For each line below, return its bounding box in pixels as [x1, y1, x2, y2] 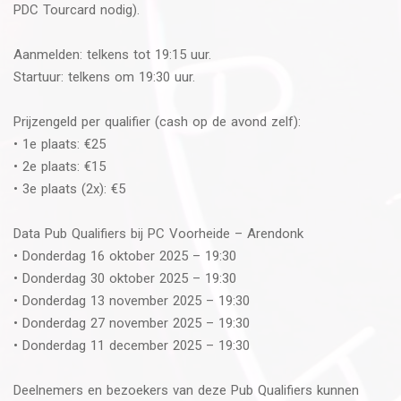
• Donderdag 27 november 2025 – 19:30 [13, 314, 250, 331]
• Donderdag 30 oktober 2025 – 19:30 [13, 269, 236, 286]
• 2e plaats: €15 [13, 158, 106, 175]
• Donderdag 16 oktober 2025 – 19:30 [13, 247, 236, 264]
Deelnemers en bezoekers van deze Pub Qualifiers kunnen [13, 381, 359, 398]
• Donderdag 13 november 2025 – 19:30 [13, 292, 250, 309]
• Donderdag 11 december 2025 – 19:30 [13, 337, 250, 354]
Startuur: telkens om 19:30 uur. [13, 68, 195, 85]
